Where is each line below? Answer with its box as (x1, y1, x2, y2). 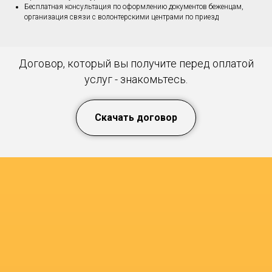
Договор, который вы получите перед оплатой (18, 57, 254, 70)
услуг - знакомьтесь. (84, 73, 188, 86)
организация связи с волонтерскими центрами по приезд (24, 13, 219, 22)
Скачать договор (95, 111, 177, 123)
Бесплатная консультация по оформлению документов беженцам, (24, 2, 243, 12)
